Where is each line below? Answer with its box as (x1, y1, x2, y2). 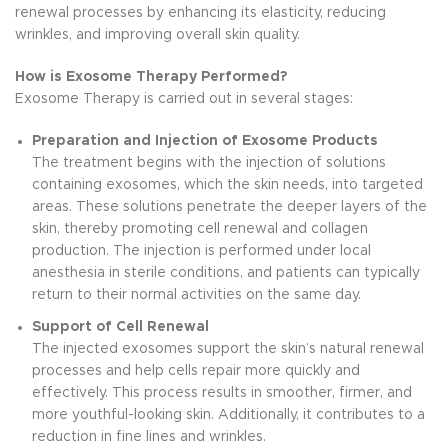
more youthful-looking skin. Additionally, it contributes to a (32, 408, 425, 422)
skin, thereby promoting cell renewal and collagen (32, 222, 368, 236)
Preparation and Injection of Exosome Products (32, 134, 378, 148)
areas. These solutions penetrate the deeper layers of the (32, 200, 427, 214)
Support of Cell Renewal (32, 320, 209, 334)
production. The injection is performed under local (32, 244, 371, 258)
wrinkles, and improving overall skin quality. (15, 28, 300, 42)
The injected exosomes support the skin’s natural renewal (32, 342, 424, 356)
